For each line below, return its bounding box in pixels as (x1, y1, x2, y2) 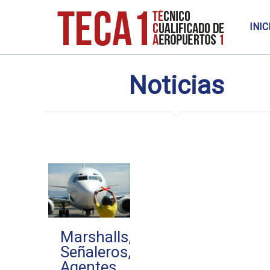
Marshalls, (60, 228, 132, 246)
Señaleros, (60, 243, 131, 262)
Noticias (128, 71, 224, 100)
